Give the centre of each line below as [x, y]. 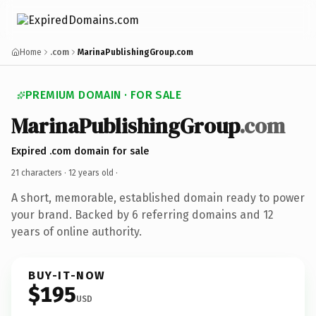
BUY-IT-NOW [67, 275]
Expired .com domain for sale [80, 151]
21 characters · [40, 172]
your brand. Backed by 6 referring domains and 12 [142, 214]
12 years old [91, 172]
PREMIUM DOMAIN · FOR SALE [103, 95]
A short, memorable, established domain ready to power [158, 197]
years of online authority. [77, 231]
